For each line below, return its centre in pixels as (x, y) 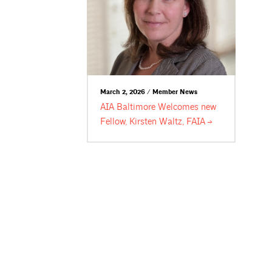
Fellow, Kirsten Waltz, (144, 122)
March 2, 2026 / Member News (149, 92)
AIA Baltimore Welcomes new (158, 107)
